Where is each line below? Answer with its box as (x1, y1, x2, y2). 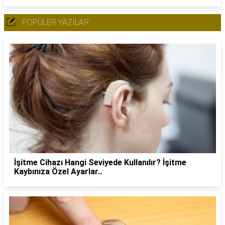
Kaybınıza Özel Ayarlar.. (14, 166, 102, 176)
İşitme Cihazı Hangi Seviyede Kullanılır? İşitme (14, 157, 186, 167)
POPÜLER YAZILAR (22, 18, 89, 27)
